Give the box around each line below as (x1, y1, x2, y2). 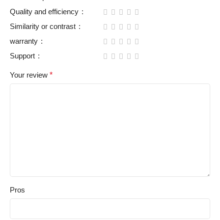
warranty (10, 37, 40, 46)
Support (10, 52, 37, 60)
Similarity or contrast (10, 22, 78, 31)
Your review (10, 71, 50, 80)
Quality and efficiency (10, 7, 81, 16)
